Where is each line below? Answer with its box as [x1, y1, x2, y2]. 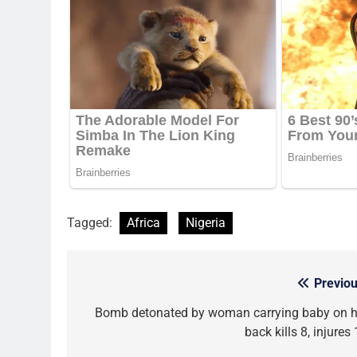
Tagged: [67, 214, 116, 230]
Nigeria [186, 214, 226, 230]
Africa [127, 214, 160, 230]
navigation [82, 304, 171, 328]
